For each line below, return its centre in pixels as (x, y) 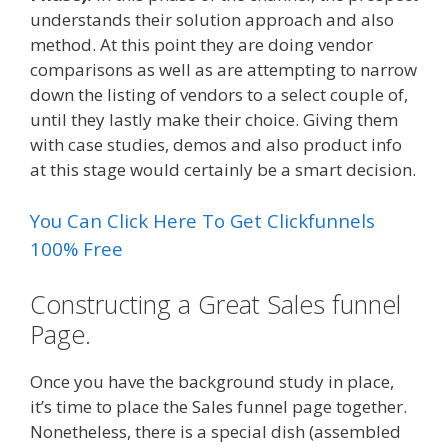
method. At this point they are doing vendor (201, 44)
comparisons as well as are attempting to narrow (223, 69)
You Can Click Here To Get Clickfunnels (202, 221)
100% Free (76, 249)
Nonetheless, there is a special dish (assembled (215, 431)
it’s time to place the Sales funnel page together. (218, 406)
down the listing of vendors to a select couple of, (219, 94)
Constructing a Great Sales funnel (215, 303)
